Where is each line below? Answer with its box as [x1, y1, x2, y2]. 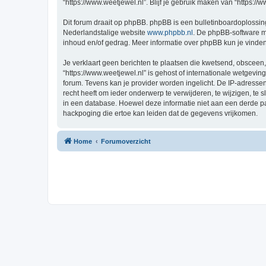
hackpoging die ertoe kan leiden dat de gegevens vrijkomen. [63, 109, 258, 118]
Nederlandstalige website [63, 28, 147, 37]
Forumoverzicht [101, 137, 151, 145]
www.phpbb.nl [147, 28, 193, 37]
